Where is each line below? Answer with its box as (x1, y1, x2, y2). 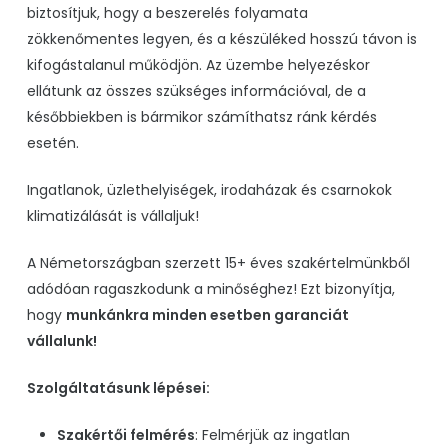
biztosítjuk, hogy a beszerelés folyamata (26, 2, 308, 23)
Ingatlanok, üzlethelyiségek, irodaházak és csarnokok (26, 179, 392, 200)
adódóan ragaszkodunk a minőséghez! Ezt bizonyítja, (26, 278, 395, 299)
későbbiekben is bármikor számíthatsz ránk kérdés (26, 106, 377, 127)
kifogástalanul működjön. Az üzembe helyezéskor (26, 54, 370, 75)
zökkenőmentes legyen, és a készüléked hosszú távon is (26, 28, 417, 49)
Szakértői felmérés (56, 424, 195, 445)
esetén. (26, 132, 79, 153)
